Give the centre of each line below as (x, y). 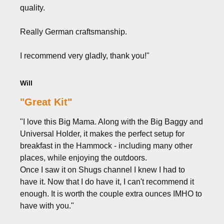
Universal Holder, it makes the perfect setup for (102, 133)
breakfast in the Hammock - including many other (106, 145)
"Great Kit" (46, 102)
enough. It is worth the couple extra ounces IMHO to (111, 193)
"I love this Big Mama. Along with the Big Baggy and (111, 121)
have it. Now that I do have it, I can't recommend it (107, 181)
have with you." (47, 205)
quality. (32, 7)
